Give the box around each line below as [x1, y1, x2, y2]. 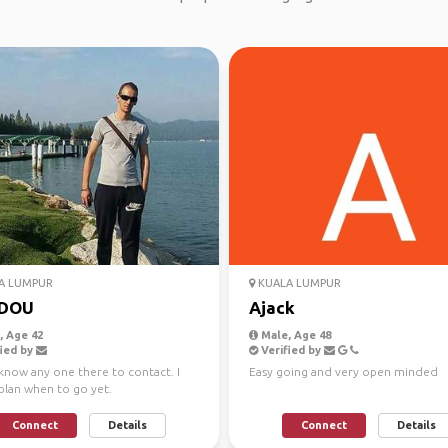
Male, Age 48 [258, 329, 331, 341]
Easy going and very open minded [249, 365, 438, 378]
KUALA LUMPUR [255, 277, 341, 289]
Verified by [258, 344, 324, 356]
